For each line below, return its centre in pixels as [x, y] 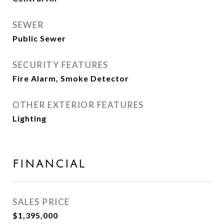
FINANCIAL [49, 164]
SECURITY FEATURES [60, 65]
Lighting [29, 118]
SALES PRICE [41, 202]
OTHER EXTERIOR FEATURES [78, 105]
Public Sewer [39, 38]
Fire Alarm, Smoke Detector [71, 78]
